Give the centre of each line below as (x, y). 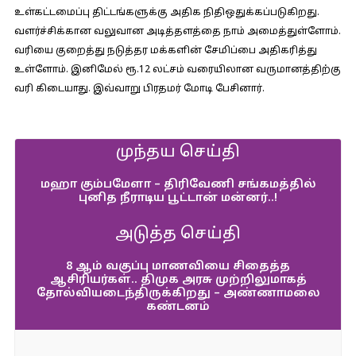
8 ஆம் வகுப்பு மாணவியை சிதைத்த (178, 267)
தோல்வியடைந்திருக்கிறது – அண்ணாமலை (178, 294)
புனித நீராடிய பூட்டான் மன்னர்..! (178, 198)
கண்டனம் (178, 307)
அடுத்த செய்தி (178, 234)
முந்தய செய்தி (178, 153)
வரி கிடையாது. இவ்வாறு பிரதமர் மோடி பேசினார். (139, 89)
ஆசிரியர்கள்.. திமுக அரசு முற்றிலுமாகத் (178, 280)
